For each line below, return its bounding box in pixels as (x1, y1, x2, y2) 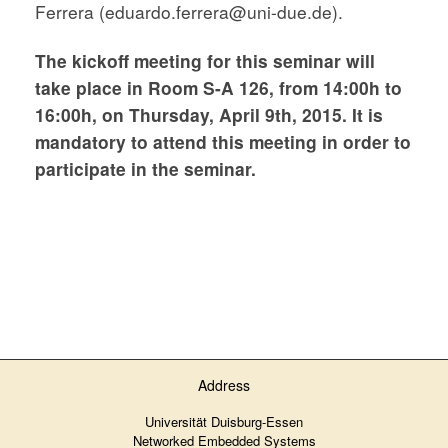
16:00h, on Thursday (35, 101, 209, 127)
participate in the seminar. (35, 155, 261, 181)
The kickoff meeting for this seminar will (35, 47, 375, 73)
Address (198, 375, 250, 396)
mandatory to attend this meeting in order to (35, 128, 411, 154)
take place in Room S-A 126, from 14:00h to (35, 74, 402, 100)
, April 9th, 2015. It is (209, 101, 383, 127)
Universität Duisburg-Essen (145, 411, 303, 431)
